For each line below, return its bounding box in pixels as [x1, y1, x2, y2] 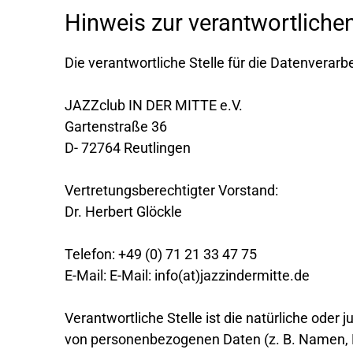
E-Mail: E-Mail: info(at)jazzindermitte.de [65, 266, 310, 284]
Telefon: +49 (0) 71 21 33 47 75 [65, 245, 257, 262]
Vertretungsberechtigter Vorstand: [65, 181, 278, 199]
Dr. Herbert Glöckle [65, 203, 182, 220]
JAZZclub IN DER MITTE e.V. [65, 96, 243, 113]
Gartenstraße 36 [65, 117, 167, 135]
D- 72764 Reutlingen [65, 139, 191, 156]
